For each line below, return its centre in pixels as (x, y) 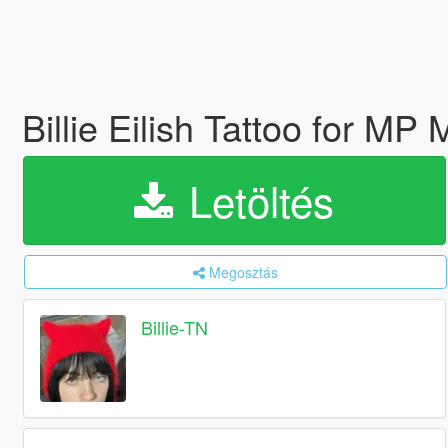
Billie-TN (175, 327)
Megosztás (243, 272)
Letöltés (256, 200)
